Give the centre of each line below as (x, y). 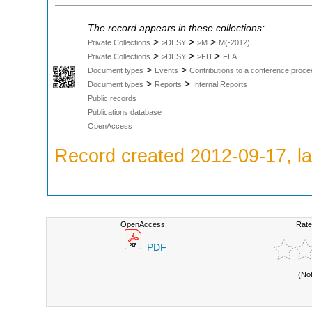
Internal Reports (220, 85)
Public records (112, 99)
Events (166, 71)
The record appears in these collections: (176, 29)
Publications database (125, 112)
